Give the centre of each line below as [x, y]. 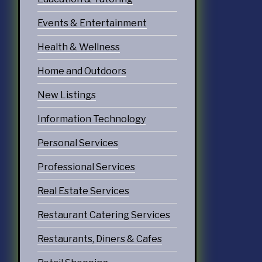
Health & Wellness [78, 47]
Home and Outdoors [82, 71]
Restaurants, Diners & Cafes [99, 239]
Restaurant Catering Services [104, 215]
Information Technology [91, 119]
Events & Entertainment [92, 23]
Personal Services [77, 143]
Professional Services [86, 167]
